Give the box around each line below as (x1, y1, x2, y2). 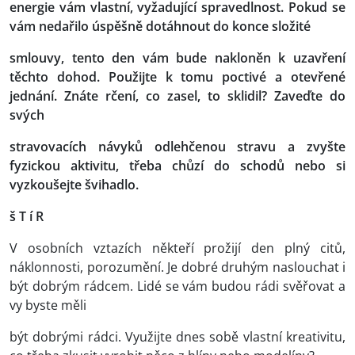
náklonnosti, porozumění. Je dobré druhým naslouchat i (10, 258, 345, 277)
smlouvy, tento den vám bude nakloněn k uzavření (10, 49, 345, 67)
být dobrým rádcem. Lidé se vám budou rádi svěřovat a (10, 277, 345, 296)
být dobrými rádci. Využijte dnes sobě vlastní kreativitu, (10, 328, 345, 346)
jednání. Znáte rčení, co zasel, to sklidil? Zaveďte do (10, 87, 345, 105)
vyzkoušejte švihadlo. (10, 176, 139, 194)
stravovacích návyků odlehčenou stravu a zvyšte (10, 138, 345, 156)
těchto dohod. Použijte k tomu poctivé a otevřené (10, 68, 345, 86)
